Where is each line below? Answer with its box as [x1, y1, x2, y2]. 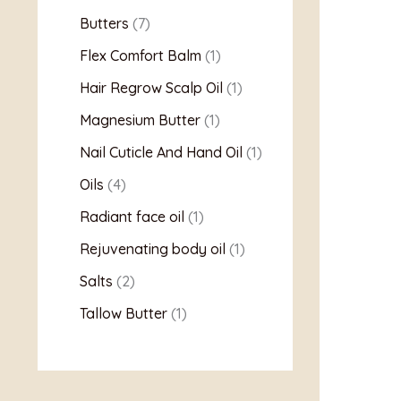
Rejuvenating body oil [80, 240, 226, 259]
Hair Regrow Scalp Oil [80, 79, 223, 98]
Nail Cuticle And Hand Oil [80, 143, 243, 162]
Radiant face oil [80, 208, 184, 226]
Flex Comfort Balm [80, 47, 201, 65]
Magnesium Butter [80, 111, 200, 130]
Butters [80, 14, 129, 33]
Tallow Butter [80, 304, 167, 323]
